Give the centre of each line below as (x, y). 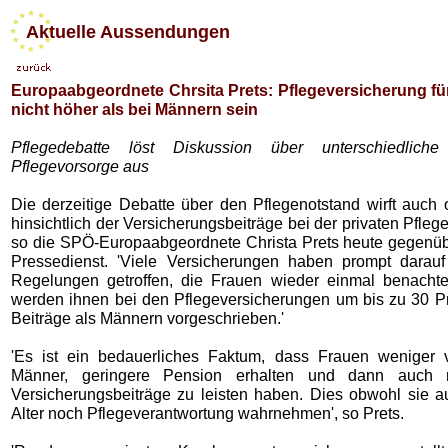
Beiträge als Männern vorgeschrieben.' (147, 318)
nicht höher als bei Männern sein (134, 109)
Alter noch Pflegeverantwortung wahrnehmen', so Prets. (207, 413)
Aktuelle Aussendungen (120, 32)
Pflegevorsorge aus (80, 166)
